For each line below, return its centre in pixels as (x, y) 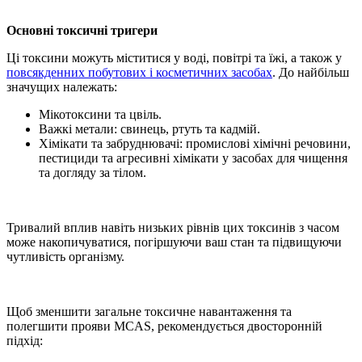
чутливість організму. (65, 257)
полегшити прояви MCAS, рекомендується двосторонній (164, 326)
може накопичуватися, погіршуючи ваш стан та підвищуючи (174, 242)
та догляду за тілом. (93, 173)
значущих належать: (62, 87)
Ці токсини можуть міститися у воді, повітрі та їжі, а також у (174, 58)
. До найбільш (311, 73)
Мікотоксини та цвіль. (100, 115)
